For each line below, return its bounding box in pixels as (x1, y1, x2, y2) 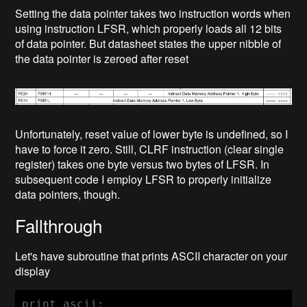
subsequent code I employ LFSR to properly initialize (15, 171, 272, 188)
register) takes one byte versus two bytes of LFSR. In (15, 156, 270, 173)
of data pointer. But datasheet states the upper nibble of (15, 36, 282, 52)
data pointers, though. (15, 186, 121, 203)
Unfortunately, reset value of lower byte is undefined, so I (15, 126, 288, 143)
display (15, 263, 51, 280)
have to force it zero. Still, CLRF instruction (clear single (15, 141, 284, 158)
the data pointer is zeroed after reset (15, 51, 189, 67)
